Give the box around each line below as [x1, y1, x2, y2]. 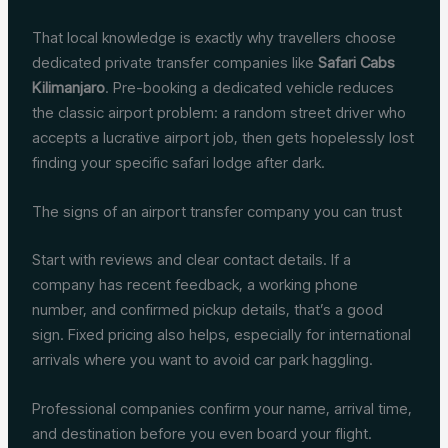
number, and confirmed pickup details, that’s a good [32, 299, 384, 319]
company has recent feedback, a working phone [32, 274, 359, 294]
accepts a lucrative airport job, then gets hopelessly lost [32, 128, 415, 148]
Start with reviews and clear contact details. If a [32, 249, 352, 269]
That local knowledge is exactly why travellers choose [32, 28, 397, 48]
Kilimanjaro [32, 78, 106, 98]
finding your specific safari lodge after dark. [32, 153, 326, 173]
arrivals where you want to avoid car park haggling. [32, 349, 374, 369]
